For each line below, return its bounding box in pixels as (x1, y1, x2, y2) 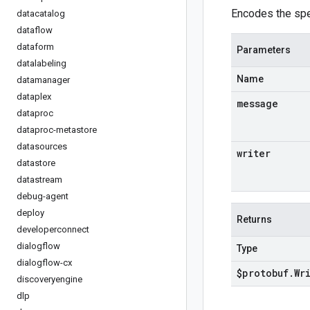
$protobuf (237, 266, 289, 280)
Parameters (237, 44, 291, 55)
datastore (17, 158, 55, 168)
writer (237, 147, 271, 160)
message (237, 97, 278, 110)
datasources (17, 141, 67, 152)
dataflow (17, 25, 53, 35)
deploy (17, 208, 44, 218)
